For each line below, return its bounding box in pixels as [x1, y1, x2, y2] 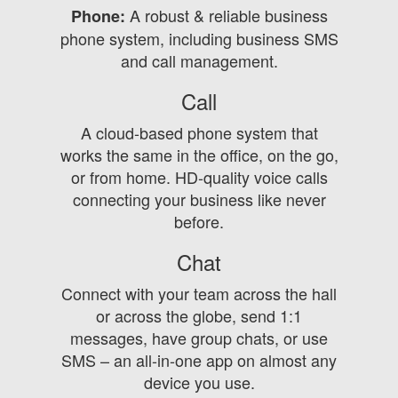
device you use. [143, 370, 255, 394]
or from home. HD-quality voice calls [70, 165, 328, 189]
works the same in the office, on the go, [60, 143, 338, 167]
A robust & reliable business [124, 4, 328, 28]
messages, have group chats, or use [70, 326, 328, 350]
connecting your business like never [72, 187, 326, 211]
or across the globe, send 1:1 [96, 304, 302, 328]
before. [174, 210, 224, 234]
